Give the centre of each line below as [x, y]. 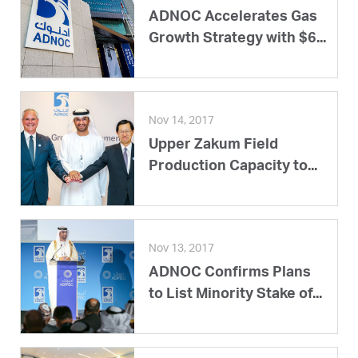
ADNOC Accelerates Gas [233, 17]
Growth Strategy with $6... [237, 39]
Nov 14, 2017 [181, 121]
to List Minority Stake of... [235, 294]
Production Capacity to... [233, 167]
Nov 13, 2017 [181, 249]
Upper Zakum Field [213, 145]
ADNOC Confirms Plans [230, 273]
